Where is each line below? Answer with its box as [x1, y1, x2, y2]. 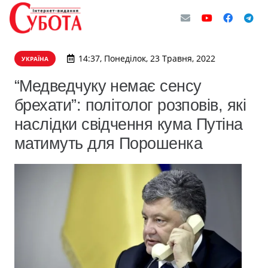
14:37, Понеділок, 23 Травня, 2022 [78, 53, 215, 64]
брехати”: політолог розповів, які [14, 96, 246, 114]
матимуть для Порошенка [14, 134, 203, 153]
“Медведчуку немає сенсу [14, 77, 202, 95]
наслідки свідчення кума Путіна [14, 115, 243, 133]
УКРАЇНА [22, 54, 48, 63]
